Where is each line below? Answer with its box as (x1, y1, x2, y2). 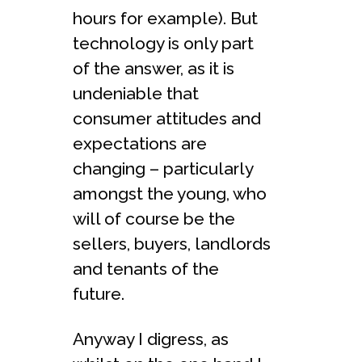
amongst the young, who (73, 183, 267, 204)
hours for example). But (73, 7, 258, 28)
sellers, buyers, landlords (73, 233, 271, 254)
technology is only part (73, 32, 254, 53)
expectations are (73, 133, 207, 154)
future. (73, 283, 124, 304)
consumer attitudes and (73, 107, 261, 128)
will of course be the (73, 208, 235, 229)
